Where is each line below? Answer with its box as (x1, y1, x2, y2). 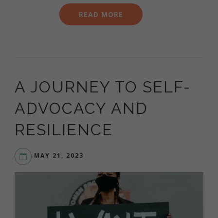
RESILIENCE (15, 120, 113, 139)
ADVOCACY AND (15, 99, 148, 117)
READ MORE (79, 9, 123, 19)
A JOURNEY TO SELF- (15, 77, 191, 96)
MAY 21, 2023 (34, 151, 84, 160)
